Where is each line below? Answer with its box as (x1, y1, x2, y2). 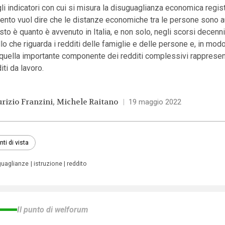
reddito (66, 160, 87, 168)
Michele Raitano (57, 97, 119, 107)
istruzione (33, 160, 62, 168)
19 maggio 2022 (128, 97, 181, 107)
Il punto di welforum (17, 205, 88, 215)
